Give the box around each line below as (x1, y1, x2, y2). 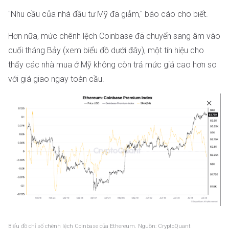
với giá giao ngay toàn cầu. (8, 74, 104, 84)
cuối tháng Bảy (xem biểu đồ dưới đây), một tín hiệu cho (8, 45, 204, 55)
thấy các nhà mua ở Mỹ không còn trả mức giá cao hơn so (8, 59, 217, 70)
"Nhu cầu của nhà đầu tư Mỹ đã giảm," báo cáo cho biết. (8, 9, 208, 19)
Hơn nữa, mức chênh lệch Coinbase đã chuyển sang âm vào (8, 31, 220, 41)
